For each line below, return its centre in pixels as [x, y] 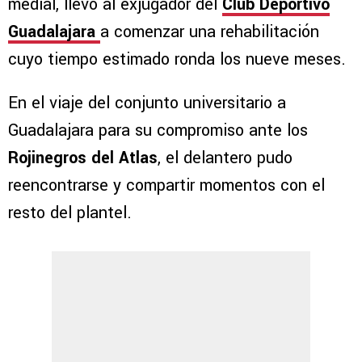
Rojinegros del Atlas [83, 158]
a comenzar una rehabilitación [210, 32]
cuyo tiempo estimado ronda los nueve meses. [177, 60]
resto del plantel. [70, 213]
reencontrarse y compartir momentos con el [166, 186]
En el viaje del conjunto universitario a [147, 103]
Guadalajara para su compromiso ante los [158, 131]
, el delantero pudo [225, 158]
